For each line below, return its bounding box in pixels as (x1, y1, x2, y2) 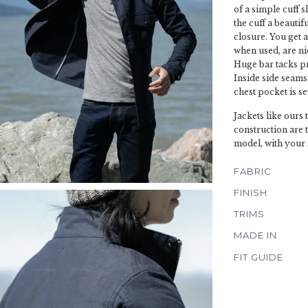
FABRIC (234, 166, 272, 177)
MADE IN (234, 230, 277, 241)
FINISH (234, 187, 267, 198)
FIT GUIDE (234, 251, 283, 263)
